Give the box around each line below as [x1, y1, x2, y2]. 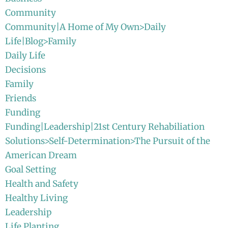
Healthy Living [5, 192, 68, 204]
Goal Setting [5, 163, 56, 175]
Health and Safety [5, 178, 78, 189]
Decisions [5, 64, 46, 75]
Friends [5, 92, 36, 104]
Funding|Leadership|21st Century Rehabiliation [5, 121, 205, 132]
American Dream [5, 149, 77, 161]
